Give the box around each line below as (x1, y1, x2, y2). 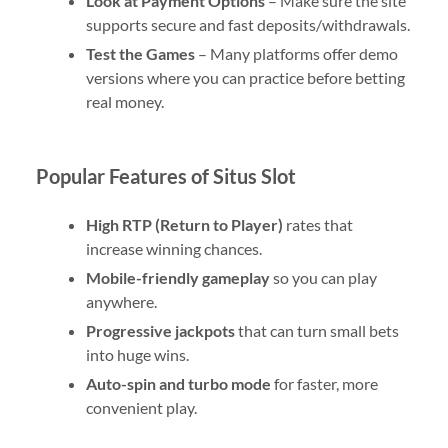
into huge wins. (85, 344, 189, 364)
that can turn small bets (234, 320, 399, 340)
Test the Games (85, 43, 195, 63)
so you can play (269, 267, 377, 287)
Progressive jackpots (85, 320, 235, 340)
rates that (282, 214, 353, 234)
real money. (85, 91, 164, 111)
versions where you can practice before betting (85, 67, 405, 87)
